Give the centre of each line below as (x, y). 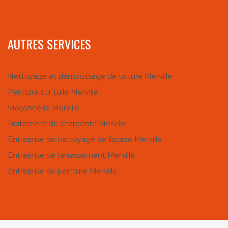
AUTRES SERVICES (49, 44)
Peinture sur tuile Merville (53, 92)
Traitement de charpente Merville (67, 124)
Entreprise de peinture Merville (62, 171)
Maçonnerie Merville (44, 108)
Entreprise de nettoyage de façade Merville (85, 140)
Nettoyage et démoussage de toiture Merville (90, 77)
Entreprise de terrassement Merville (71, 155)
